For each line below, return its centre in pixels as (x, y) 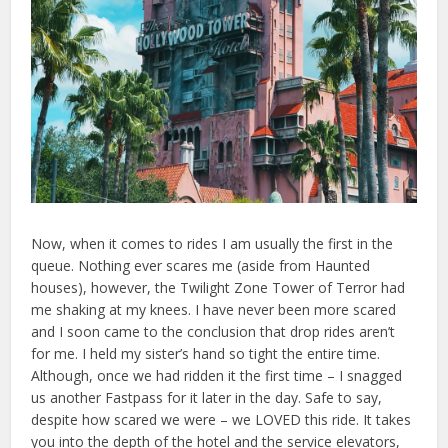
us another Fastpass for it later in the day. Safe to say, (207, 397)
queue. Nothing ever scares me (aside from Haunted (201, 265)
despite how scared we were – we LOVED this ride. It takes (221, 419)
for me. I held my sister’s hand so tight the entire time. (206, 353)
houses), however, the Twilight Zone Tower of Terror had (218, 287)
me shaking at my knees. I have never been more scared (214, 309)
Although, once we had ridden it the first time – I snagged (217, 375)
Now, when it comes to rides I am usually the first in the (212, 243)
